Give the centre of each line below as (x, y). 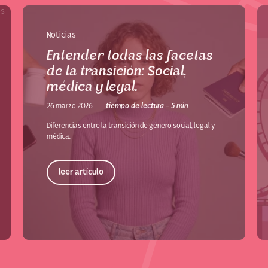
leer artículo (81, 173)
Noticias (61, 36)
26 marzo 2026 (70, 106)
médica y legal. (92, 87)
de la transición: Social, (116, 71)
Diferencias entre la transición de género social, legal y (131, 126)
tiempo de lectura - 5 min (147, 106)
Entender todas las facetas (130, 56)
